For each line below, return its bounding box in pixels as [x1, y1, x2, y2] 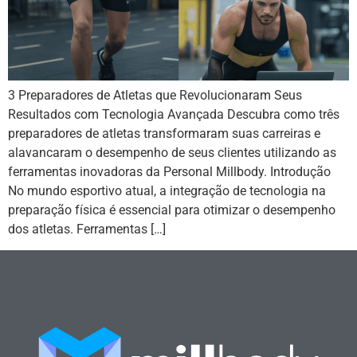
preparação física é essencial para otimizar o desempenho [8, 202, 335, 218]
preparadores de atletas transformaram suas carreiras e [8, 125, 320, 141]
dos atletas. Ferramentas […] [8, 221, 166, 237]
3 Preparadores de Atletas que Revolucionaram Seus [8, 87, 302, 103]
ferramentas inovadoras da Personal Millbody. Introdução [8, 163, 331, 179]
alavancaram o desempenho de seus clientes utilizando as [8, 144, 336, 160]
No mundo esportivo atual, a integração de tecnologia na [8, 182, 326, 198]
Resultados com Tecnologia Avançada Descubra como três [8, 106, 339, 122]
